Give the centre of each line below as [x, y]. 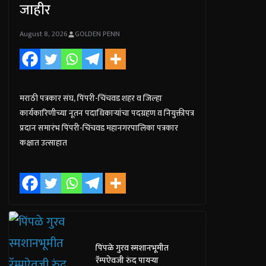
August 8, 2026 [44, 34]
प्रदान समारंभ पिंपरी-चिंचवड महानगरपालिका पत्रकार [99, 128]
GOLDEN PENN [98, 34]
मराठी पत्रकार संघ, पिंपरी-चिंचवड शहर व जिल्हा [91, 98]
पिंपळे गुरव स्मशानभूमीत [132, 248]
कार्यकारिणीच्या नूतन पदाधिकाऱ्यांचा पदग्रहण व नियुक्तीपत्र [107, 113]
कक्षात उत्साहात [44, 142]
